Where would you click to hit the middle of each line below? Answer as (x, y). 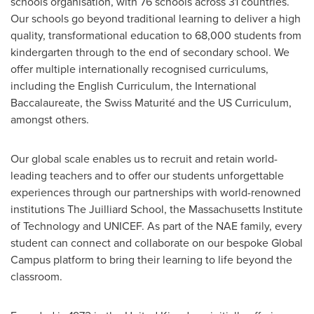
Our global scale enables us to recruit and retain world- (144, 159)
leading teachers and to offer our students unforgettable (147, 176)
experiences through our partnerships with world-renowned (156, 192)
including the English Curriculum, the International (134, 86)
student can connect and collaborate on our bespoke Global (157, 243)
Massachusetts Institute (246, 209)
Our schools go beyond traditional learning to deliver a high (156, 19)
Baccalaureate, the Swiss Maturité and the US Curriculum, (151, 103)
